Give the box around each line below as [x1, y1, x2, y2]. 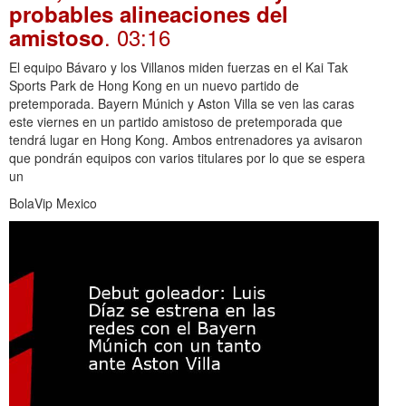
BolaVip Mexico [9, 193, 97, 212]
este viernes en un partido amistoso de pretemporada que [9, 111, 343, 130]
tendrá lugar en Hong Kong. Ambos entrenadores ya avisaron [9, 130, 362, 149]
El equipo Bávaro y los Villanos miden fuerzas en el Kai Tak [9, 57, 348, 76]
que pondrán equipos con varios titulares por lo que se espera [9, 148, 365, 167]
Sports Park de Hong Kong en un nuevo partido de [9, 75, 299, 94]
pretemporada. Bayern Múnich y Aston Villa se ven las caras [9, 93, 354, 112]
